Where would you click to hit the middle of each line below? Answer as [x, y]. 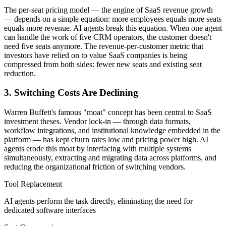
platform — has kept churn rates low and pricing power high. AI [106, 140]
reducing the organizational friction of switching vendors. [95, 167]
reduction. [20, 73]
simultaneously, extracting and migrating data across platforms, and [110, 158]
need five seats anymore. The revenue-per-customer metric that [104, 46]
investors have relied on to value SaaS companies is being [96, 55]
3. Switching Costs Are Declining [71, 93]
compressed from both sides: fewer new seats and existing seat [103, 64]
